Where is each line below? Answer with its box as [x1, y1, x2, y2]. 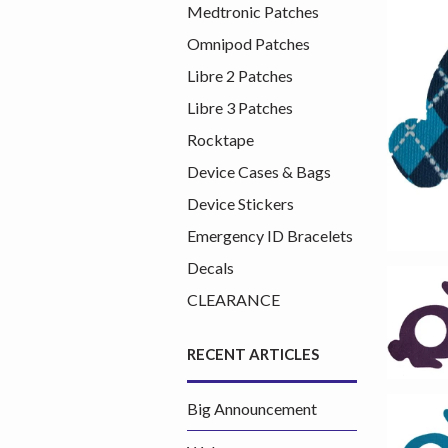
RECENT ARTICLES [187, 345, 319, 363]
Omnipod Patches [187, 34, 310, 53]
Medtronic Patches [187, 2, 319, 21]
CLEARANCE [187, 290, 280, 309]
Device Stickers [187, 194, 294, 213]
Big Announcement [187, 399, 317, 418]
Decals [187, 258, 234, 277]
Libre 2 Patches [187, 66, 293, 85]
